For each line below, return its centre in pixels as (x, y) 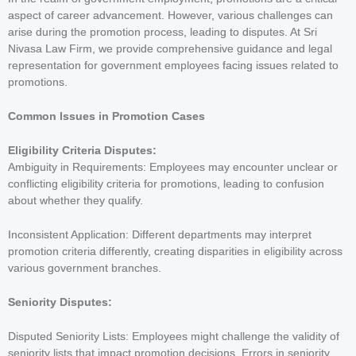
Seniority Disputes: (60, 302)
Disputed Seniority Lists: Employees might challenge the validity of (174, 336)
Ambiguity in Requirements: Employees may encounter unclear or (173, 167)
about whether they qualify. (75, 200)
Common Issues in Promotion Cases (106, 117)
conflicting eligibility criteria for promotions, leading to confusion (166, 184)
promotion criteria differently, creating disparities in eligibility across (175, 251)
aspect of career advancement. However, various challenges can (170, 16)
